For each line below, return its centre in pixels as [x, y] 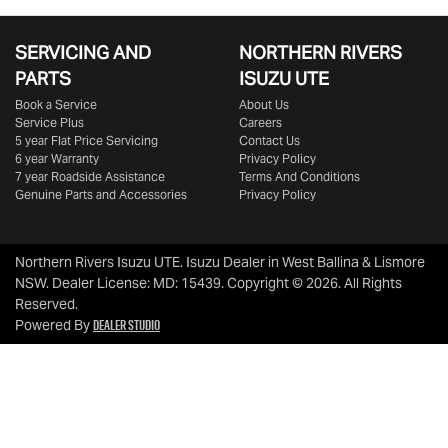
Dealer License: [102, 283]
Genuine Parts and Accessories [101, 194]
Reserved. [46, 304]
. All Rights [370, 283]
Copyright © [266, 283]
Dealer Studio [126, 325]
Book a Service [56, 104]
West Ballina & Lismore [353, 262]
